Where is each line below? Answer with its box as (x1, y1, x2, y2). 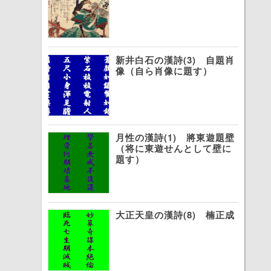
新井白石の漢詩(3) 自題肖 (116, 53, 235, 67)
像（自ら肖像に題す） (116, 64, 213, 77)
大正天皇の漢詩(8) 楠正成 (116, 208, 235, 222)
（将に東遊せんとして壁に (116, 142, 232, 155)
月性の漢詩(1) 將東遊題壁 (116, 131, 235, 145)
